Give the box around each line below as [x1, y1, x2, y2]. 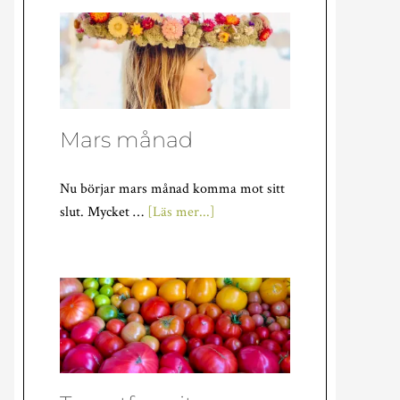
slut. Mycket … [60, 202, 147, 221]
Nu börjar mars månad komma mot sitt [60, 179, 285, 198]
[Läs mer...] [147, 202, 215, 221]
